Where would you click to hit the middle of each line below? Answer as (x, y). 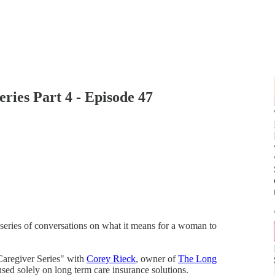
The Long (197, 258)
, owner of (157, 258)
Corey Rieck (111, 258)
